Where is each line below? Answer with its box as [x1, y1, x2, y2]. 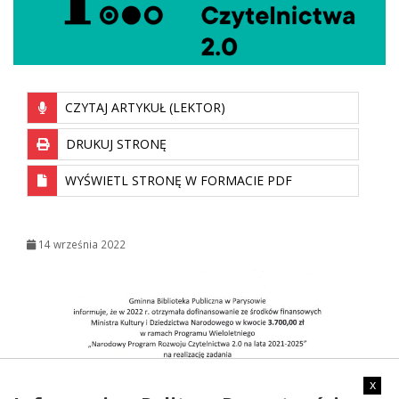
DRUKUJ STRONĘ [62, 134, 167, 152]
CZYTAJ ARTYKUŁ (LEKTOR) [61, 98, 225, 116]
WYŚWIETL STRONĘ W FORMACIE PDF [61, 171, 292, 189]
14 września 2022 [36, 236, 126, 251]
